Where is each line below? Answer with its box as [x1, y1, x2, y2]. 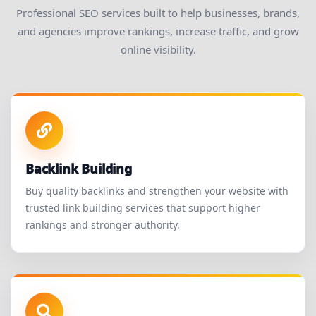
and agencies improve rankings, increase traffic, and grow [17, 24, 299, 39]
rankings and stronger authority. [25, 218, 180, 232]
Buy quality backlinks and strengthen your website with [25, 184, 288, 198]
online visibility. [120, 42, 196, 57]
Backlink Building [25, 160, 132, 178]
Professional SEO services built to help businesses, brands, [16, 6, 300, 20]
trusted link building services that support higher [25, 201, 260, 215]
